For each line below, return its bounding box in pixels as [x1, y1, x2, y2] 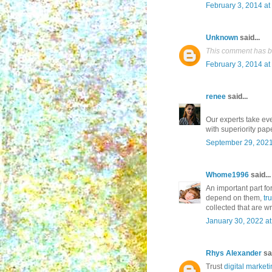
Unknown [206, 33, 238, 42]
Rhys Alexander [206, 249, 262, 258]
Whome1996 [206, 171, 249, 180]
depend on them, [206, 194, 263, 203]
